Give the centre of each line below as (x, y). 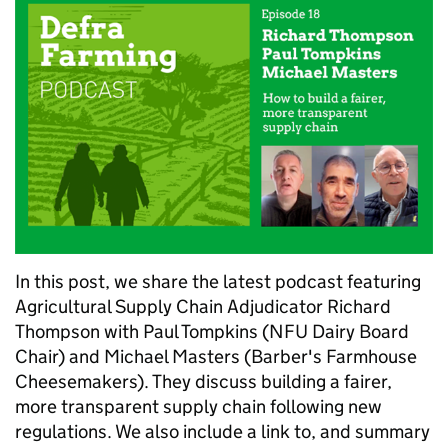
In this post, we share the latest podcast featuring (218, 281)
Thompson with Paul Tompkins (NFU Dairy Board (212, 331)
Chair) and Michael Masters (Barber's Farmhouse (216, 356)
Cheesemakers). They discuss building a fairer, (203, 381)
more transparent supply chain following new (198, 406)
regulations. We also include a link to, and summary (222, 431)
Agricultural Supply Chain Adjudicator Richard (203, 306)
